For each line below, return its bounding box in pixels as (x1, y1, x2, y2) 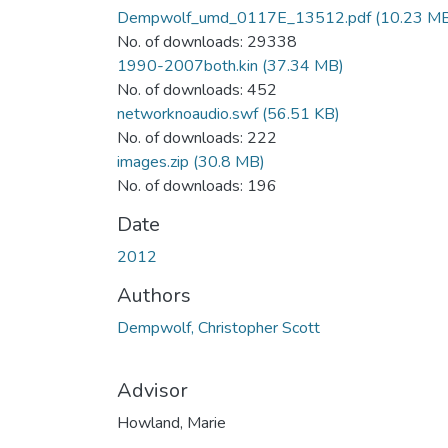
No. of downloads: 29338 (117, 30, 297, 53)
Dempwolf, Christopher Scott (117, 316, 320, 339)
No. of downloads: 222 (117, 126, 277, 149)
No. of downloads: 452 (117, 78, 277, 101)
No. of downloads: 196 (117, 174, 277, 197)
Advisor (117, 376, 188, 404)
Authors (117, 281, 191, 309)
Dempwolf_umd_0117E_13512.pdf (117, 6, 371, 29)
